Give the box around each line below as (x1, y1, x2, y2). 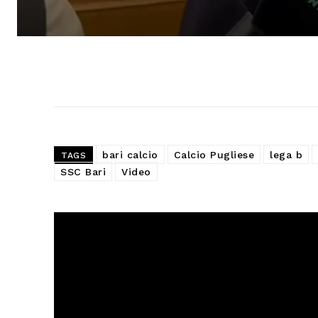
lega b (270, 149, 302, 161)
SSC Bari (60, 166, 106, 178)
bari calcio (102, 149, 158, 161)
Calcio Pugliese (173, 149, 254, 161)
